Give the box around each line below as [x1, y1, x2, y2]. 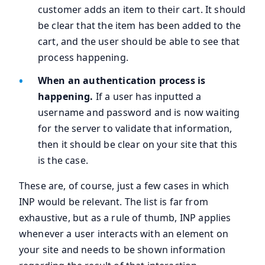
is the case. [38, 153, 88, 167]
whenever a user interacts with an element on [19, 227, 229, 240]
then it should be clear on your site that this [38, 137, 238, 151]
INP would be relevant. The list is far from [19, 195, 208, 208]
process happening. [38, 50, 128, 64]
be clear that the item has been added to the [38, 18, 241, 32]
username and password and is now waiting [38, 105, 240, 119]
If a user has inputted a [95, 89, 202, 103]
